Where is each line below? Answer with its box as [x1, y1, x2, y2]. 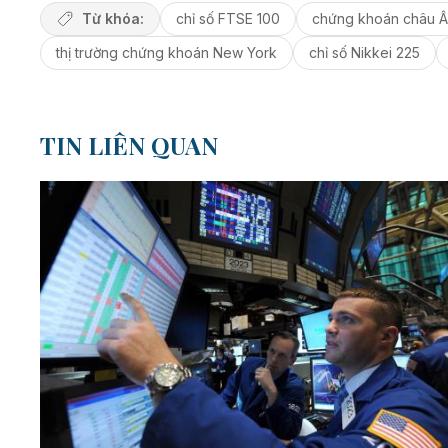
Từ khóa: [81, 9, 144, 27]
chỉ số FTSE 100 [175, 9, 280, 27]
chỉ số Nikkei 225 [309, 43, 420, 61]
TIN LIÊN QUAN [40, 128, 218, 161]
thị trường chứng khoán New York [56, 43, 277, 61]
